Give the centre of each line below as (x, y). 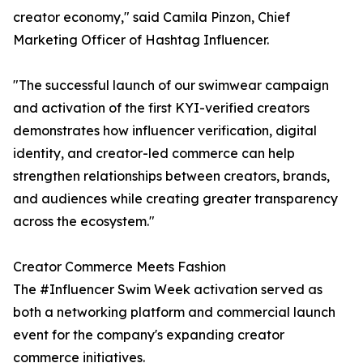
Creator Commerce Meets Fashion (120, 267)
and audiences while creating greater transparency (175, 199)
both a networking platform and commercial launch (174, 312)
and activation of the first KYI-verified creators (161, 108)
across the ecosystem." (84, 221)
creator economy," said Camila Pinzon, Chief (152, 17)
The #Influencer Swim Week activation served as (168, 289)
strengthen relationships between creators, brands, (171, 176)
